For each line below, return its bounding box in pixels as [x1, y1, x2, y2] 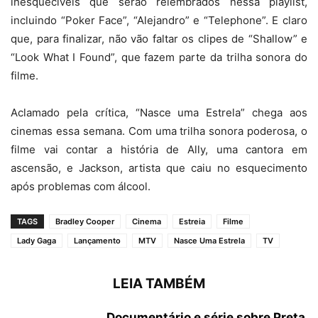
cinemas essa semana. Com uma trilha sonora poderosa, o [11, 124, 307, 138]
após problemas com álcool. [11, 180, 150, 193]
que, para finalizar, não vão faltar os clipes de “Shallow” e [11, 32, 307, 45]
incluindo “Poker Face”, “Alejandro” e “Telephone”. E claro [11, 13, 307, 27]
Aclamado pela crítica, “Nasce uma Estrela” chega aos [11, 106, 307, 119]
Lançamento [74, 236, 121, 246]
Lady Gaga [17, 236, 56, 246]
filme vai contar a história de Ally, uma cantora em [11, 143, 307, 156]
